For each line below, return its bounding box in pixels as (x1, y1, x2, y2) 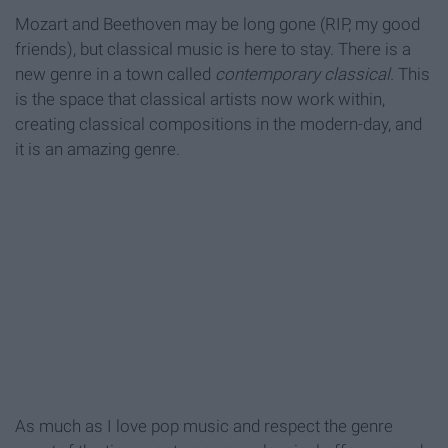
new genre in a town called (15, 63, 215, 84)
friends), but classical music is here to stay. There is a (15, 38, 411, 59)
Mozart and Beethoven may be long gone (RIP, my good (15, 13, 420, 34)
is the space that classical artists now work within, (15, 88, 385, 109)
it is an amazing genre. (15, 138, 180, 159)
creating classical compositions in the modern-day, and (15, 113, 422, 134)
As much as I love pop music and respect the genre (15, 415, 393, 436)
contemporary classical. (215, 63, 398, 84)
